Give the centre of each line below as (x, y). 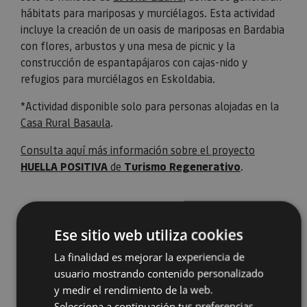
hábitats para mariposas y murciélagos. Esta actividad (148, 13)
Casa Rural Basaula (65, 123)
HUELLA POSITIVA (65, 167)
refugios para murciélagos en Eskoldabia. (118, 79)
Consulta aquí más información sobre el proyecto (138, 150)
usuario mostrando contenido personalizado (159, 273)
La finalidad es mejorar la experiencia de (149, 256)
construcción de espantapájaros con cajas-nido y (134, 62)
